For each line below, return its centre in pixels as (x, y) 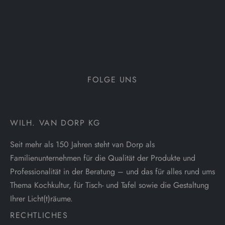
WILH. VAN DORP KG (55, 123)
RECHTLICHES (39, 215)
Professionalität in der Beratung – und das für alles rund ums (113, 171)
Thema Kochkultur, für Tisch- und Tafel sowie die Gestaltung (109, 185)
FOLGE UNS (113, 79)
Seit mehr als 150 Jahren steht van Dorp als (82, 144)
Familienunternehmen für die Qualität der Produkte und (103, 158)
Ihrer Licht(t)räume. (41, 198)
